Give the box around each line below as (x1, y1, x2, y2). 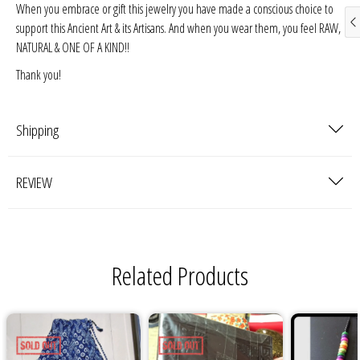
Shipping (16, 120, 59, 141)
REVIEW (16, 172, 52, 194)
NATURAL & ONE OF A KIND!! (16, 39, 129, 57)
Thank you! (16, 66, 61, 84)
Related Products (112, 258, 248, 293)
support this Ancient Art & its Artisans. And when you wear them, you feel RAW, (16, 19, 341, 38)
